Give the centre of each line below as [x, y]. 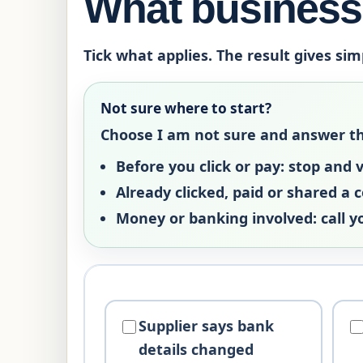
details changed [196, 349]
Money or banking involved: [217, 218]
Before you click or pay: [201, 166]
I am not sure [207, 135]
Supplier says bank [207, 325]
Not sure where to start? [186, 108]
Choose [129, 135]
